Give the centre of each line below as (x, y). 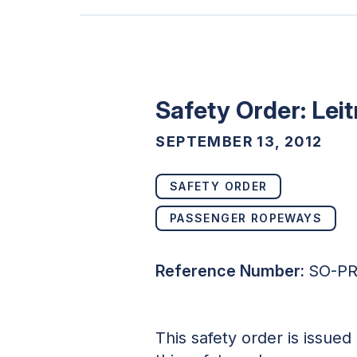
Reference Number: (230, 271)
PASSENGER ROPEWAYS (246, 218)
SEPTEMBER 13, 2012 (239, 141)
